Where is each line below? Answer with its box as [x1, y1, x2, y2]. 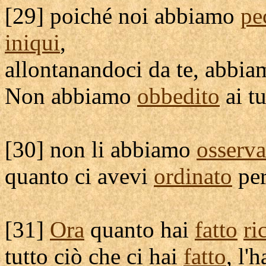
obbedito [137, 83, 220, 109]
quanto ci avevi [5, 163, 154, 189]
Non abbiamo [5, 83, 137, 109]
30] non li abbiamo [12, 137, 197, 162]
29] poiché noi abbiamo [12, 3, 240, 28]
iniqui [5, 30, 60, 55]
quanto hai [84, 217, 195, 242]
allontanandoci [5, 56, 142, 82]
